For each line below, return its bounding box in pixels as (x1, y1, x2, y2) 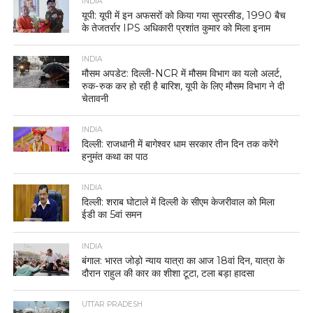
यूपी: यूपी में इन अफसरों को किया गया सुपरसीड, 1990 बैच (82, 9, 286, 22)
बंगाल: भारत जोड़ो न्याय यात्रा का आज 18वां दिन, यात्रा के (82, 254, 285, 268)
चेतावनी (82, 92, 109, 105)
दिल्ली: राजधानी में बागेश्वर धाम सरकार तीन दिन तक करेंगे (82, 138, 279, 151)
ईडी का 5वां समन (82, 208, 143, 221)
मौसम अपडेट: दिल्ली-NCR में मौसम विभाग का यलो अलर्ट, (82, 67, 282, 80)
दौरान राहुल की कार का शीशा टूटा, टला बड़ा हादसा (82, 267, 255, 280)
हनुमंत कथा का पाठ (82, 150, 148, 163)
